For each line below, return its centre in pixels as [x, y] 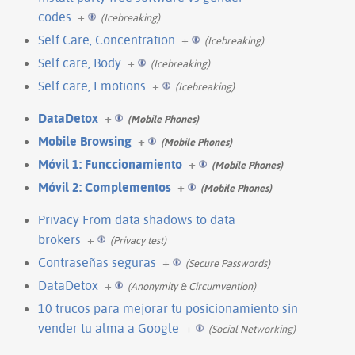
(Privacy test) [138, 240]
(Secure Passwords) [228, 263]
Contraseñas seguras [97, 262]
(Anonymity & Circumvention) [192, 286]
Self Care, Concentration [107, 39]
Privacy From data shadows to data [137, 219]
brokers [59, 239]
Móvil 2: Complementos [105, 187]
